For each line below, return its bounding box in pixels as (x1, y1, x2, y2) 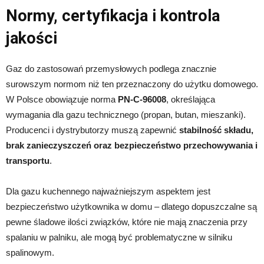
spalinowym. (6, 247, 54, 258)
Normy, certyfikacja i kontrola (6, 6, 220, 26)
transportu (6, 156, 49, 166)
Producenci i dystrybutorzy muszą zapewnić (6, 125, 179, 136)
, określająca (166, 94, 215, 105)
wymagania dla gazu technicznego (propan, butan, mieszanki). (6, 110, 246, 120)
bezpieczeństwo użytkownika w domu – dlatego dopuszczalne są (6, 202, 257, 212)
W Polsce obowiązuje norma (6, 94, 118, 105)
